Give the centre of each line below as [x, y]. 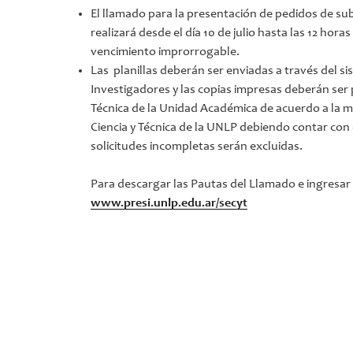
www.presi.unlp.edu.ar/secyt [169, 203]
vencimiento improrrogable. [165, 52]
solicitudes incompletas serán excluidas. [197, 146]
